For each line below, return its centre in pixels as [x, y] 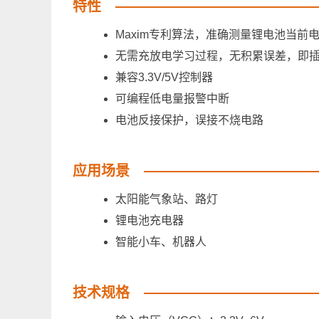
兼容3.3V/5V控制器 [164, 78]
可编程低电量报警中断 [172, 99]
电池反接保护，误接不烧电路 [189, 120]
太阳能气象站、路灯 [167, 199]
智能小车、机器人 [161, 242]
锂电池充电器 [150, 221]
